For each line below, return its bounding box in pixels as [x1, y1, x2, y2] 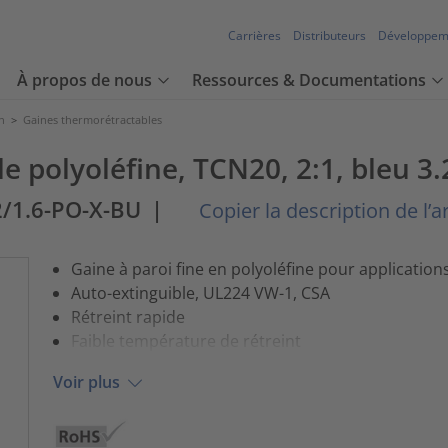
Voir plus [52, 371, 120, 394]
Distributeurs [293, 27, 366, 45]
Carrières [228, 27, 281, 45]
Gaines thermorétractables [23, 112, 162, 127]
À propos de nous [17, 69, 152, 92]
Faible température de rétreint [70, 329, 301, 352]
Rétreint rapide [70, 305, 185, 328]
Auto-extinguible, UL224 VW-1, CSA [70, 281, 330, 304]
